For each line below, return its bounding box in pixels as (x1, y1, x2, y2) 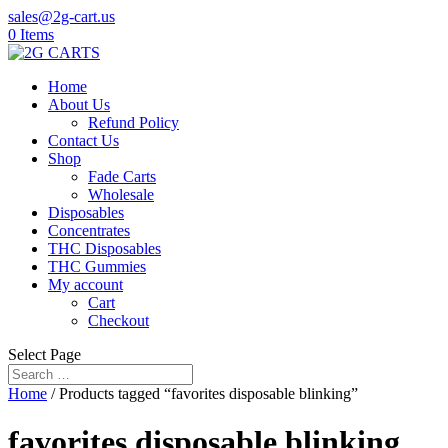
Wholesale (88, 186, 154, 203)
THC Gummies (48, 258, 146, 275)
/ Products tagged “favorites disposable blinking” (47, 385, 358, 402)
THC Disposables (48, 240, 161, 257)
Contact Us (48, 132, 119, 149)
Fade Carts (88, 168, 156, 185)
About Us (48, 96, 110, 113)
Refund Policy (88, 114, 179, 131)
